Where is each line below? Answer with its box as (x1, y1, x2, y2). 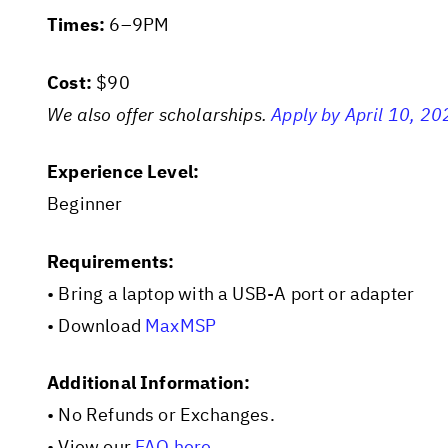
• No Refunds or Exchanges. (47, 403, 275, 427)
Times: (47, 13, 106, 37)
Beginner (47, 192, 123, 216)
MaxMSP (145, 313, 217, 337)
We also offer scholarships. (47, 102, 272, 126)
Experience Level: (47, 160, 200, 184)
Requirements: (47, 249, 175, 273)
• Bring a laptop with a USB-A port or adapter (47, 281, 415, 305)
